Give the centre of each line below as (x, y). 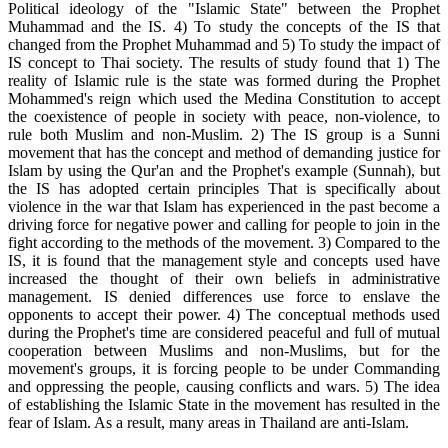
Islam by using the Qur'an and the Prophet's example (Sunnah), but (224, 171)
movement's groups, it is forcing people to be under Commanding (224, 369)
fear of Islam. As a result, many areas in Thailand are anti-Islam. (208, 423)
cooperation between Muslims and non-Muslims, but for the (224, 351)
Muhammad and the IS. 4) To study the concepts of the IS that (224, 27)
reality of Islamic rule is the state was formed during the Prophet (224, 81)
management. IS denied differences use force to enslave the (224, 297)
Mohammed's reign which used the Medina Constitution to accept (224, 99)
